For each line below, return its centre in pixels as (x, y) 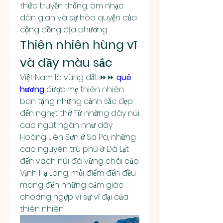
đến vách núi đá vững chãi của (79, 161)
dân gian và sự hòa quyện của (78, 17)
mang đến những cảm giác (72, 185)
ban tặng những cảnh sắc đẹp (76, 101)
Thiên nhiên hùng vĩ (78, 44)
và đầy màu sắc (66, 62)
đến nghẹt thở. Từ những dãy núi (80, 113)
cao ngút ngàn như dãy (66, 125)
